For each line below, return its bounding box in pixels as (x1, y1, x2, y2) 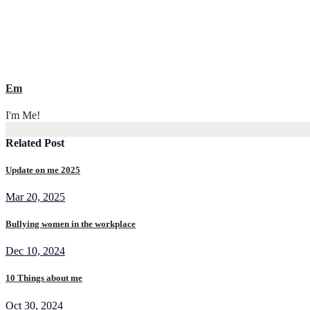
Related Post (6, 136, 64, 149)
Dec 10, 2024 (6, 245, 65, 257)
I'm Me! (6, 109, 40, 122)
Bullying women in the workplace (6, 219, 136, 230)
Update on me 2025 (6, 164, 80, 175)
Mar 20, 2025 (6, 190, 65, 203)
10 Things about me (6, 273, 82, 284)
